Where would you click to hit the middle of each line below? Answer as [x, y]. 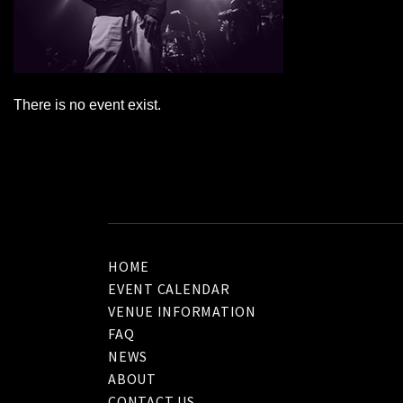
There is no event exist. [87, 104]
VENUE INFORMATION [182, 311]
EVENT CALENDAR [169, 288]
